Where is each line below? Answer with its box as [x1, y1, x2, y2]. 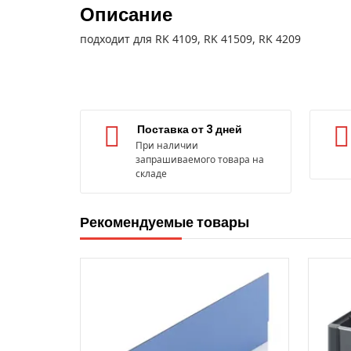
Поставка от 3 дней [137, 121, 242, 137]
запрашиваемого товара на [136, 152, 264, 166]
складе [136, 166, 167, 180]
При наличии [136, 138, 198, 152]
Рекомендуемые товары [80, 212, 249, 232]
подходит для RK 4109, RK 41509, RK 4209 [80, 31, 301, 46]
